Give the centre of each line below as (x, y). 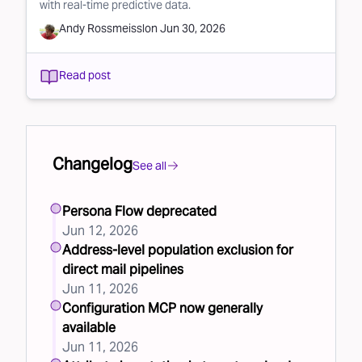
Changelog (93, 164)
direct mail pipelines (123, 269)
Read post (85, 76)
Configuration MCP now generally (162, 308)
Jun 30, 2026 (193, 28)
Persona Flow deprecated (139, 211)
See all (149, 165)
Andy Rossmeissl (102, 28)
